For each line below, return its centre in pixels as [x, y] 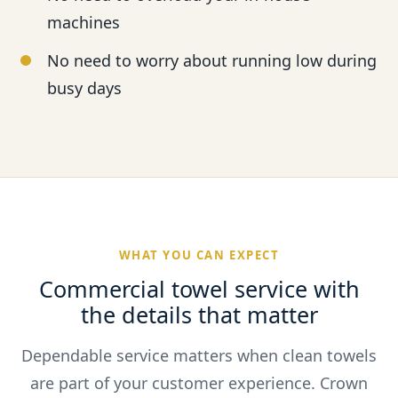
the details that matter [199, 315]
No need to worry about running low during [212, 61]
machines [84, 23]
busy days [85, 88]
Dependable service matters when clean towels [199, 356]
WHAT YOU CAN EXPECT [199, 255]
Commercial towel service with [199, 289]
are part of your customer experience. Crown [199, 383]
